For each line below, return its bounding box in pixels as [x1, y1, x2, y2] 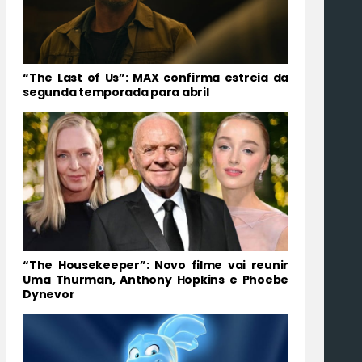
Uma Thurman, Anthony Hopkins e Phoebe [23, 271, 288, 288]
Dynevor [23, 285, 75, 302]
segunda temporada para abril [23, 83, 209, 100]
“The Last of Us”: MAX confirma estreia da [23, 69, 288, 86]
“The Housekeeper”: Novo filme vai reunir [23, 256, 288, 273]
